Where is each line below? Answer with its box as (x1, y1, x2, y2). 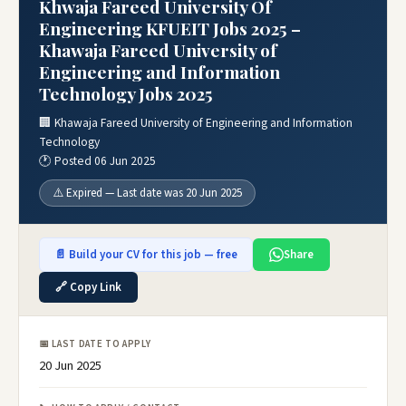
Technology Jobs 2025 (39, 82, 213, 105)
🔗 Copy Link (55, 279, 121, 295)
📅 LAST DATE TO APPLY (39, 337, 151, 351)
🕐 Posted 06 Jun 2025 (39, 152, 156, 169)
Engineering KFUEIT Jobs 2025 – (39, 16, 301, 40)
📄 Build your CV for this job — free (54, 246, 237, 263)
